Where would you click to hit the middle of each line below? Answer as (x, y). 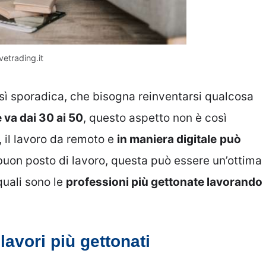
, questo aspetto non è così (155, 118)
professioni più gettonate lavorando (164, 182)
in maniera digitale (167, 139)
